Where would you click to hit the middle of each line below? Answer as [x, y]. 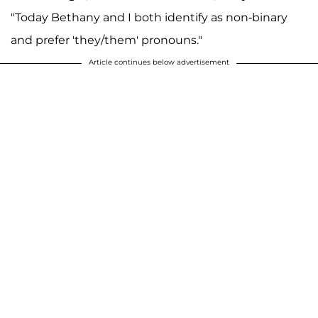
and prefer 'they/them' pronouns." [106, 40]
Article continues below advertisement [159, 62]
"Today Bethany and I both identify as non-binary [149, 18]
